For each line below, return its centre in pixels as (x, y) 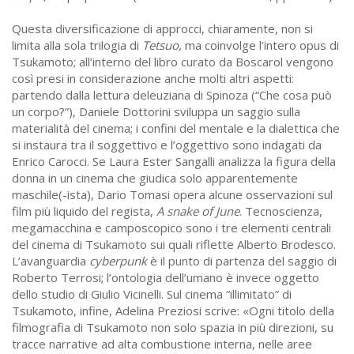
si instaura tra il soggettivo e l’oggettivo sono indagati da (167, 145)
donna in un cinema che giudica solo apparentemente (155, 178)
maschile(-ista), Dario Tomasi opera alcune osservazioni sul (172, 195)
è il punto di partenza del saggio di (242, 261)
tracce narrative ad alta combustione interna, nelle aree (162, 344)
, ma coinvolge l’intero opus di (259, 45)
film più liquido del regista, (84, 211)
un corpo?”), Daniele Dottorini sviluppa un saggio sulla (156, 112)
